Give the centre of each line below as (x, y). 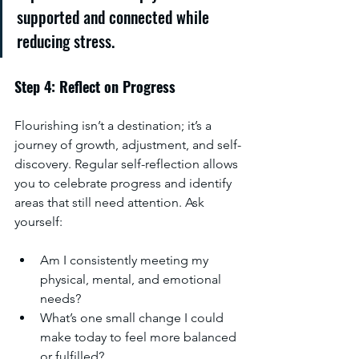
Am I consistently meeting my (126, 260)
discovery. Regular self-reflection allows (128, 164)
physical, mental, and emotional (132, 279)
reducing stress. (66, 41)
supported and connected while (115, 17)
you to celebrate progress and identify (125, 183)
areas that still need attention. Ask (111, 202)
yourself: (38, 222)
